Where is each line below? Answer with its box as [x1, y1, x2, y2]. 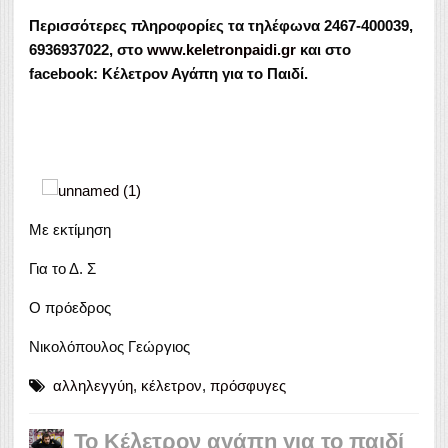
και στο [296, 40, 351, 58]
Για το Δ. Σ [29, 259, 96, 277]
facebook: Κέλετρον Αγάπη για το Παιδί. [29, 64, 308, 82]
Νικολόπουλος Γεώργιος [29, 337, 190, 355]
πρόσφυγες [210, 376, 286, 394]
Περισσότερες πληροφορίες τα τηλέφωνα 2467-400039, [29, 16, 413, 34]
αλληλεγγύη [53, 376, 133, 394]
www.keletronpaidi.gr [147, 40, 296, 58]
